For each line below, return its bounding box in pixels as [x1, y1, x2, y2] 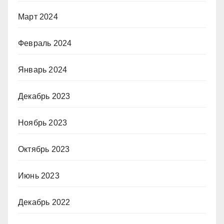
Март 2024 [18, 12, 58, 21]
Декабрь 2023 [18, 92, 70, 100]
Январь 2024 [18, 65, 67, 74]
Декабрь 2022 [18, 198, 70, 206]
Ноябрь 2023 [18, 118, 67, 127]
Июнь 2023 [18, 171, 59, 180]
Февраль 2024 [18, 39, 72, 47]
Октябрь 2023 [18, 145, 70, 153]
